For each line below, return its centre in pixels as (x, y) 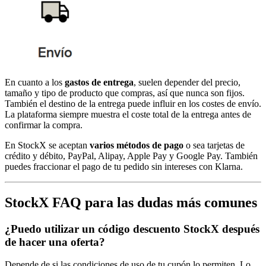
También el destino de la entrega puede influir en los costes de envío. (133, 103)
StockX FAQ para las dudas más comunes (131, 202)
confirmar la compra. (44, 125)
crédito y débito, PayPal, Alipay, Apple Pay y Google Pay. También (131, 156)
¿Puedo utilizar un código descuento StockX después (132, 229)
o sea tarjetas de (214, 145)
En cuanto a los (35, 82)
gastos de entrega (99, 82)
